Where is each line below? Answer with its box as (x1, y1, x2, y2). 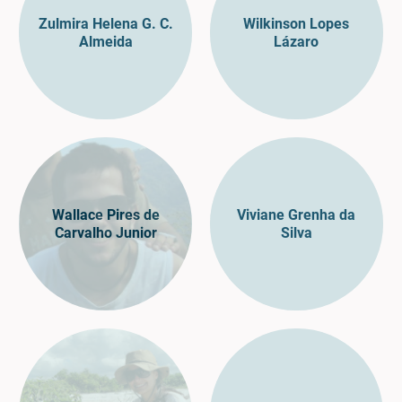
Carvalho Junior (54, 223, 157, 241)
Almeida (78, 32, 133, 50)
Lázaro (274, 32, 319, 50)
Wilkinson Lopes (243, 14, 350, 32)
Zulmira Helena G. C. (38, 14, 173, 32)
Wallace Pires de (51, 205, 160, 223)
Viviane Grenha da (237, 205, 356, 223)
